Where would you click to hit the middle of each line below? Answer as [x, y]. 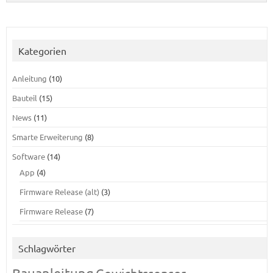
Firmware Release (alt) [59, 192]
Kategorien [42, 51]
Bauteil [24, 98]
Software [28, 156]
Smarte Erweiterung [47, 137]
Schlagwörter [47, 248]
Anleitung [29, 78]
